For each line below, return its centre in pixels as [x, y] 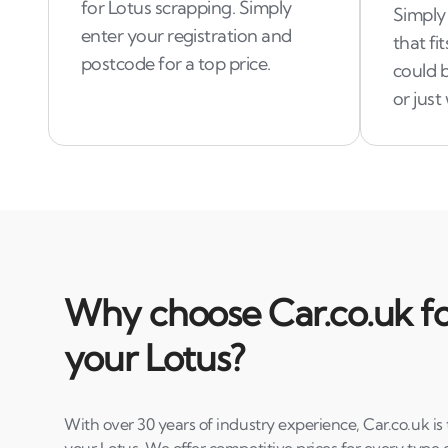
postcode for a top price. [176, 63]
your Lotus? [154, 357]
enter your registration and [186, 35]
